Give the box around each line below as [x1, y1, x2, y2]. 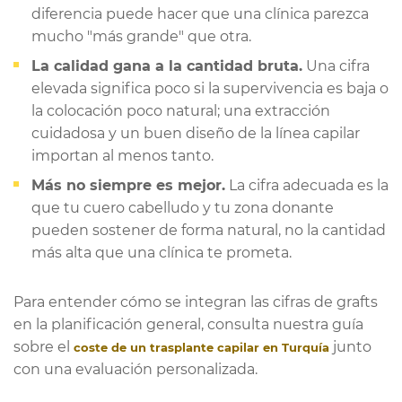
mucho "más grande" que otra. [31, 28, 251, 46]
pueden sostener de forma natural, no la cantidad [31, 222, 386, 240]
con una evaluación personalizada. [13, 361, 258, 379]
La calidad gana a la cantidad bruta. [31, 57, 302, 75]
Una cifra [302, 57, 370, 75]
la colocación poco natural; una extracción [31, 102, 330, 120]
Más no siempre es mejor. [31, 177, 225, 195]
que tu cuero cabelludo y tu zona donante [31, 199, 334, 217]
